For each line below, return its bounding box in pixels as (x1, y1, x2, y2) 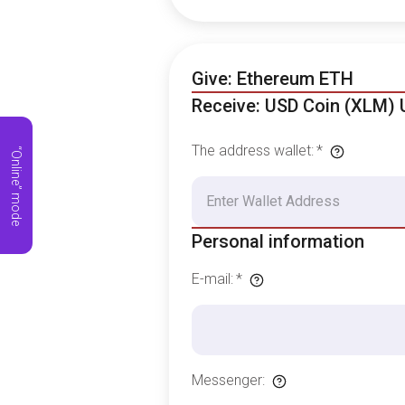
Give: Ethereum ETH (191, 68, 353, 89)
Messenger (191, 372, 262, 389)
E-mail (191, 270, 231, 287)
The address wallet (191, 142, 311, 159)
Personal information (191, 231, 364, 252)
